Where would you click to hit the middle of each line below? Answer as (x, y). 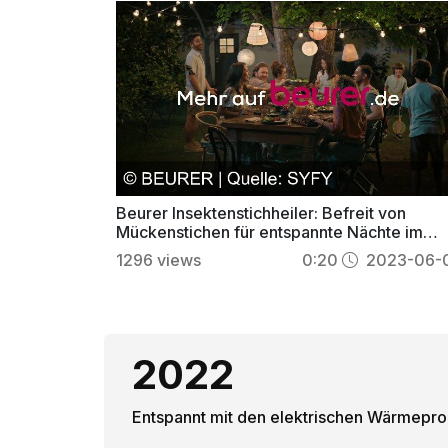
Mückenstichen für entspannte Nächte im (270, 231)
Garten (142, 250)
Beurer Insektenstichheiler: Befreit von (261, 212)
